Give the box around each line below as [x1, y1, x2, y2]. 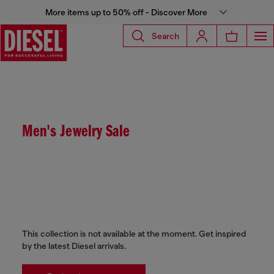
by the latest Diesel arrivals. [22, 241, 126, 251]
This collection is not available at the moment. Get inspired [22, 229, 246, 239]
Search [152, 31, 179, 41]
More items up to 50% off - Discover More [45, 7, 207, 17]
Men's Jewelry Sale [22, 124, 130, 141]
